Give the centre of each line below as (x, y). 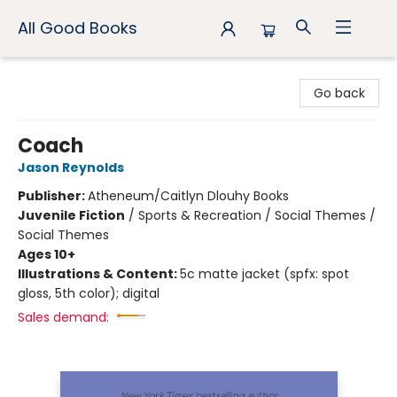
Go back (339, 93)
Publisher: (53, 196)
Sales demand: (63, 317)
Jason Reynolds (71, 167)
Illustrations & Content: (99, 274)
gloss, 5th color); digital (89, 293)
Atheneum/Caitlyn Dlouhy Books (188, 196)
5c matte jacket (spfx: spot (265, 274)
